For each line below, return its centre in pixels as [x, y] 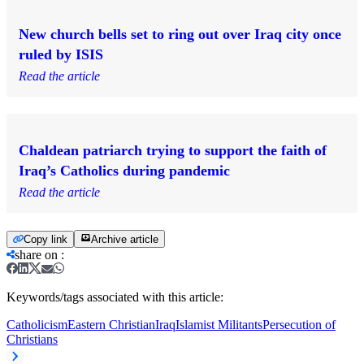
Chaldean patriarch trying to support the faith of [173, 151]
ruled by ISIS [61, 55]
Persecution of [299, 325]
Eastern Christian [111, 325]
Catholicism [37, 325]
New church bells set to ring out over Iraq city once [180, 35]
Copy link [45, 240]
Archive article [125, 240]
